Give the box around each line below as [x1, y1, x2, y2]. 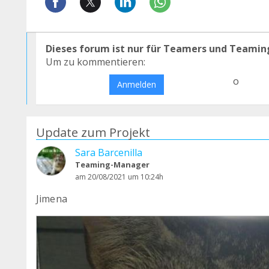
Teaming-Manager [75, 159, 150, 170]
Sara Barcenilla [75, 145, 142, 159]
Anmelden [116, 78, 156, 90]
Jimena [36, 192, 67, 205]
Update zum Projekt [36, 124, 150, 141]
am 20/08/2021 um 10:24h [75, 171, 163, 182]
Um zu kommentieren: [46, 55, 145, 68]
